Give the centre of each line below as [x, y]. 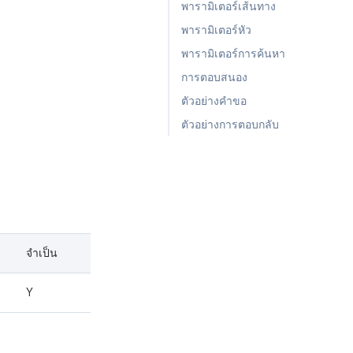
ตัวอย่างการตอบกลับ [230, 124]
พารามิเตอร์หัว [216, 30]
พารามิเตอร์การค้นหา [233, 54]
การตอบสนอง [214, 77]
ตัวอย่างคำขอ [214, 101]
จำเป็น [42, 253]
